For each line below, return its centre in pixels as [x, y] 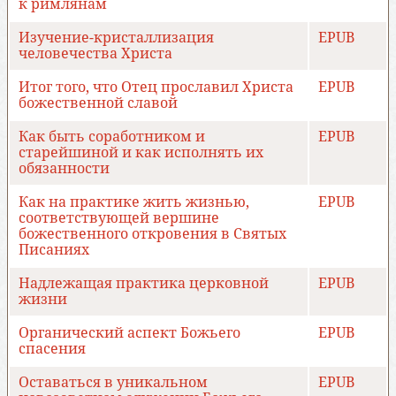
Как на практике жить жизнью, [134, 202]
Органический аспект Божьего [129, 333]
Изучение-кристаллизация [116, 38]
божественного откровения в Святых [152, 234]
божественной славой [98, 103]
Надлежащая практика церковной [144, 284]
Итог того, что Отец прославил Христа [156, 88]
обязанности [64, 169]
